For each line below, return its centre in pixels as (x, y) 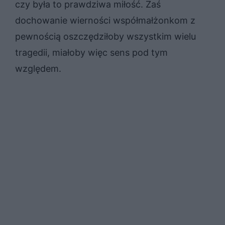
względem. (38, 68)
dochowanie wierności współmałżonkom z (105, 20)
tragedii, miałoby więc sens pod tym (91, 52)
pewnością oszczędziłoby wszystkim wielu (105, 36)
